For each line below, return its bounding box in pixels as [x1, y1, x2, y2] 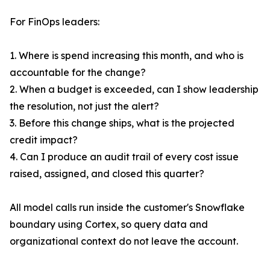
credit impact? [10, 134, 78, 146]
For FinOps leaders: [10, 16, 99, 28]
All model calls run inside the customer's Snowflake [10, 201, 245, 214]
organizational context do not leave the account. [10, 235, 238, 248]
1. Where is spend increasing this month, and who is [10, 49, 243, 62]
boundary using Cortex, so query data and [10, 218, 208, 231]
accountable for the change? [10, 66, 146, 79]
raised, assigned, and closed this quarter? [10, 168, 204, 180]
